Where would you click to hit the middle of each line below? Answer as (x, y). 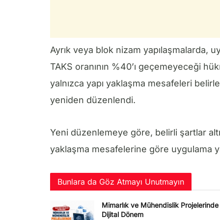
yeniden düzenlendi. (93, 100)
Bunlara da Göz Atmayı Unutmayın (121, 182)
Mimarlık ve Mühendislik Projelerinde (160, 205)
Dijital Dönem (123, 215)
